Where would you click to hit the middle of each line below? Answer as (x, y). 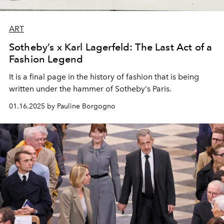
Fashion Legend (46, 59)
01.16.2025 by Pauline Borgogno (62, 106)
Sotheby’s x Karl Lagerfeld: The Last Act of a (111, 47)
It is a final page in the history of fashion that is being (104, 76)
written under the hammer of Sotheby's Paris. (90, 88)
